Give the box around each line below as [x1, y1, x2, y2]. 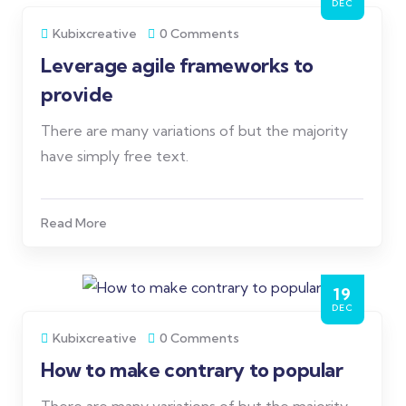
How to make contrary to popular [41, 357, 343, 382]
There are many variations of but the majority [41, 121, 348, 140]
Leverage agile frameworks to [41, 53, 314, 78]
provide [41, 82, 113, 107]
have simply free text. [41, 147, 188, 165]
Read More [41, 215, 107, 231]
